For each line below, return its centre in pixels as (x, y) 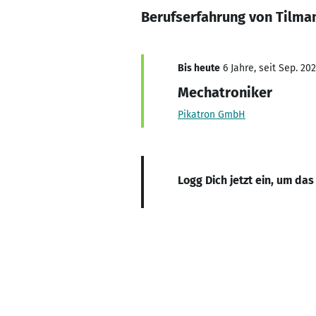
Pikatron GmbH (212, 115)
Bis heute (199, 68)
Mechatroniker (225, 92)
